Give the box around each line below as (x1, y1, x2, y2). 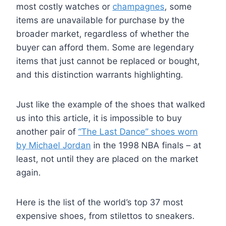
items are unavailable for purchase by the (16, 15, 185, 25)
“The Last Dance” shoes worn (78, 126, 198, 137)
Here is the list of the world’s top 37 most (16, 197, 183, 207)
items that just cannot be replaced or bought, (16, 55, 200, 66)
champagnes (112, 1, 164, 12)
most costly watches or (16, 1, 112, 12)
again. (16, 167, 41, 178)
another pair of (16, 126, 78, 137)
